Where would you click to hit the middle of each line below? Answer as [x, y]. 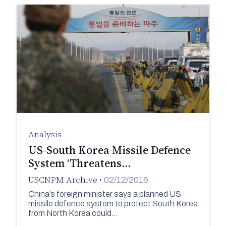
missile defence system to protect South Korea [113, 203]
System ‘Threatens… [79, 163]
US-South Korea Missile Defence [109, 150]
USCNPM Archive [63, 180]
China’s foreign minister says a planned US [104, 194]
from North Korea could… [73, 213]
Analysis [45, 134]
